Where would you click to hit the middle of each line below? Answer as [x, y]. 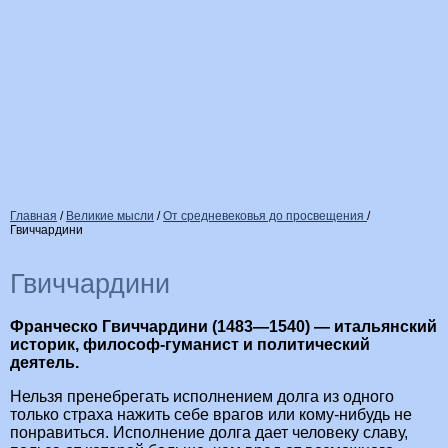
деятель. [44, 363]
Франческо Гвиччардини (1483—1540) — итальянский [223, 327]
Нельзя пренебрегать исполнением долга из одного [202, 397]
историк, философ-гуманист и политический [190, 345]
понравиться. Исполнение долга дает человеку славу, [209, 433]
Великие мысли [110, 216]
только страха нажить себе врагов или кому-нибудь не [211, 415]
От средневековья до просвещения [265, 216]
